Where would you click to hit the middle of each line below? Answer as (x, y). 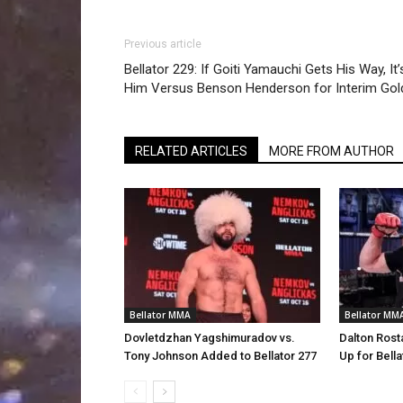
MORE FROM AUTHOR (331, 151)
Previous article (163, 44)
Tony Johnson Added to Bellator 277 (220, 355)
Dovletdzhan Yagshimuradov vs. (210, 337)
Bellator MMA (160, 314)
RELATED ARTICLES (191, 151)
